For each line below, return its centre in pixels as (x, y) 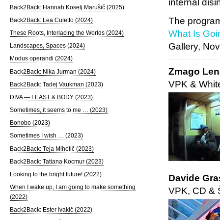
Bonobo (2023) (30, 123)
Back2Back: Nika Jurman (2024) (53, 71)
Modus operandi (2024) (41, 59)
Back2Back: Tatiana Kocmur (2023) (56, 161)
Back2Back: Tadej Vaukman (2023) (56, 84)
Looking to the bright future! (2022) (55, 174)
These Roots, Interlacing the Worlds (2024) (67, 33)
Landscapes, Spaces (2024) (47, 46)
